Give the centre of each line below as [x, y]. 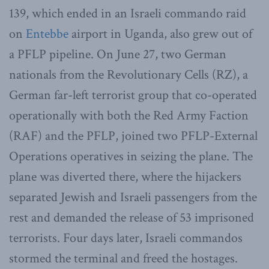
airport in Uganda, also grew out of [160, 34]
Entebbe [47, 34]
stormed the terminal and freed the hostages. [123, 258]
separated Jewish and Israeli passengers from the [133, 197]
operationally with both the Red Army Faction [129, 115]
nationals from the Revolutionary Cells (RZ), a [128, 74]
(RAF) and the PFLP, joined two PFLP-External [133, 136]
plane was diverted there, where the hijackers [125, 177]
